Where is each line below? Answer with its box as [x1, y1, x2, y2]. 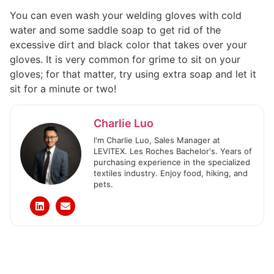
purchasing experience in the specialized [94, 157, 250, 168]
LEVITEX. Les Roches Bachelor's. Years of [94, 146, 252, 157]
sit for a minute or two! [10, 82, 116, 95]
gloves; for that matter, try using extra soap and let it [10, 67, 256, 80]
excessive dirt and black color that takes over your [10, 38, 247, 51]
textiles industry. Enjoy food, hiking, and [94, 168, 248, 179]
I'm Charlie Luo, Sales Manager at [94, 135, 220, 146]
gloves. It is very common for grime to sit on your [10, 53, 240, 65]
